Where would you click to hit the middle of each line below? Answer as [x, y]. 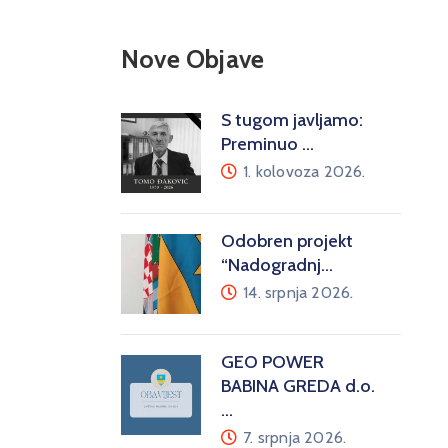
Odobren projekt [287, 241]
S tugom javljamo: [292, 120]
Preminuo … [267, 144]
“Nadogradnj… [277, 265]
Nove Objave [193, 59]
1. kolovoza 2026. [304, 171]
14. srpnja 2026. [298, 292]
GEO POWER [272, 362]
